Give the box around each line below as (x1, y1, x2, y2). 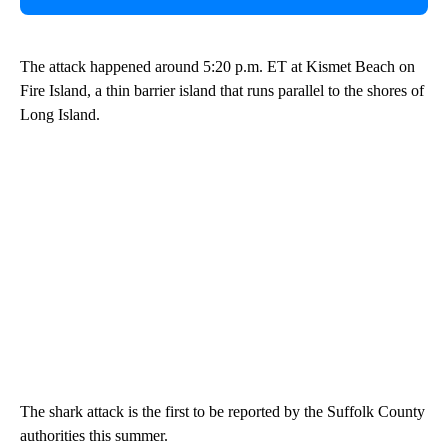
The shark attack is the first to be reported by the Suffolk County (20, 402, 425, 420)
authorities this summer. (20, 426, 168, 444)
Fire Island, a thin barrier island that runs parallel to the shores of (20, 81, 424, 99)
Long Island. (20, 105, 100, 123)
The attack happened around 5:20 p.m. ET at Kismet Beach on (20, 57, 415, 75)
